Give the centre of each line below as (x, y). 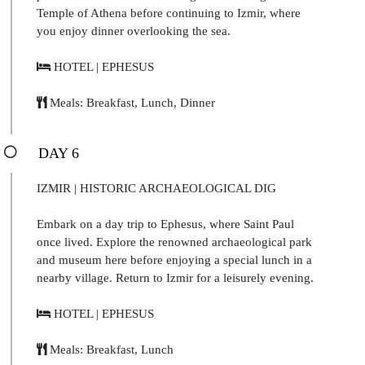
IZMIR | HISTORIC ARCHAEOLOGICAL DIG (156, 188)
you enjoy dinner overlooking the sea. (134, 31)
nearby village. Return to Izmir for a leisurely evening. (175, 277)
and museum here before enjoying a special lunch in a (174, 259)
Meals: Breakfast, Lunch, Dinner (131, 102)
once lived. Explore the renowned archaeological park (174, 242)
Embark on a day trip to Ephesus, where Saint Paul (165, 224)
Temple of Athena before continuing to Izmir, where (169, 13)
